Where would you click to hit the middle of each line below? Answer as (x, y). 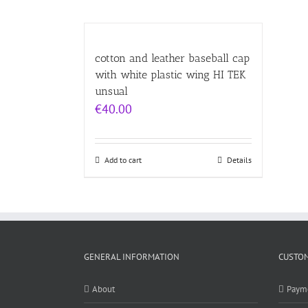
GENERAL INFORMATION (132, 257)
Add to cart (123, 160)
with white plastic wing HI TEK (170, 75)
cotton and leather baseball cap (172, 58)
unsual (111, 91)
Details (239, 160)
